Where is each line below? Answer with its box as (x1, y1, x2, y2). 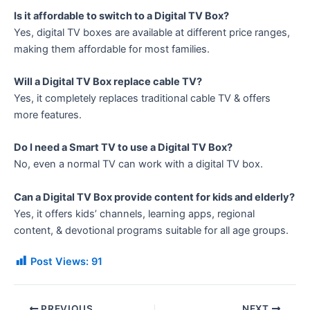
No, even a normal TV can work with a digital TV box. (14, 158, 263, 171)
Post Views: (30, 255, 89, 268)
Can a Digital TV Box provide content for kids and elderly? (14, 190, 295, 203)
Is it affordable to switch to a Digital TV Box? (14, 9, 229, 22)
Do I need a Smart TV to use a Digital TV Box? (14, 141, 232, 154)
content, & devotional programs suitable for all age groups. (14, 224, 289, 237)
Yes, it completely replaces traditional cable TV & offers (14, 92, 271, 105)
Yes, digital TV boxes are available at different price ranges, (14, 26, 290, 39)
